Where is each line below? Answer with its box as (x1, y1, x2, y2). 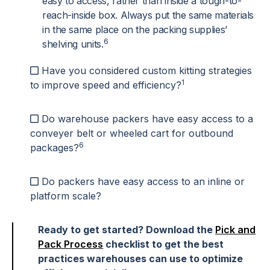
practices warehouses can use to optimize (38, 253, 243, 265)
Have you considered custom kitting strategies (42, 64, 252, 77)
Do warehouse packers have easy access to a (42, 113, 253, 125)
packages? (30, 142, 79, 154)
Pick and (215, 224, 256, 236)
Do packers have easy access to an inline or (42, 175, 245, 188)
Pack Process (38, 238, 104, 251)
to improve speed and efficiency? (30, 79, 181, 92)
